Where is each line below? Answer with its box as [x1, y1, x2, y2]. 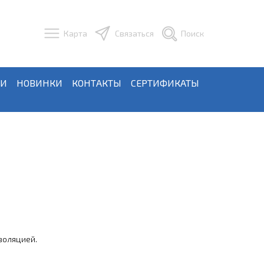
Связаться [114, 28, 154, 38]
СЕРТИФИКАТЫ [131, 77, 199, 88]
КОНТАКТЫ [72, 77, 121, 88]
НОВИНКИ [16, 77, 62, 88]
